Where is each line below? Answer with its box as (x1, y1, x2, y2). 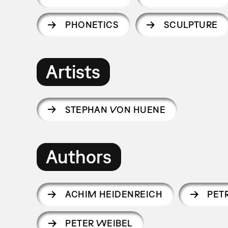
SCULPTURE (163, 19, 218, 30)
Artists (46, 61, 101, 83)
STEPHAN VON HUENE (65, 104, 166, 115)
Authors (46, 146, 112, 168)
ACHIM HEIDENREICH (65, 189, 163, 200)
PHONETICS (65, 19, 119, 30)
